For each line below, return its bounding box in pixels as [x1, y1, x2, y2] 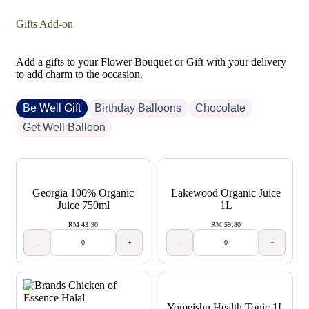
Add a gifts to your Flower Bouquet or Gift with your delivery [16, 55, 286, 68]
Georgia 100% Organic [32, 187, 134, 199]
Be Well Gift [23, 101, 81, 114]
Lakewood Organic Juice [171, 187, 281, 199]
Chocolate [195, 101, 246, 114]
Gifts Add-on [16, 17, 73, 30]
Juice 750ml [57, 199, 110, 212]
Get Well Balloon [23, 121, 106, 133]
